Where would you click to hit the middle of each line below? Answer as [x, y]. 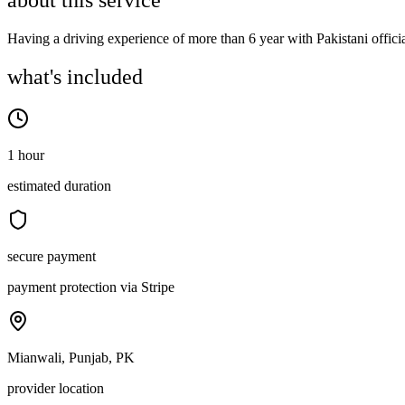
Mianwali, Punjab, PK [71, 358]
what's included [75, 77]
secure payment [52, 257]
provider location [56, 389]
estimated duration [59, 186]
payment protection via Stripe [91, 287]
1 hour [26, 155]
